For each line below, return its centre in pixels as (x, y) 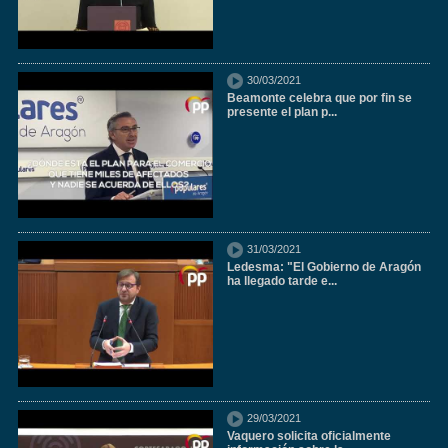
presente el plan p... (282, 111)
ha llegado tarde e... (282, 281)
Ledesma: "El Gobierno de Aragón (324, 267)
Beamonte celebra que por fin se (320, 97)
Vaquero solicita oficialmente (309, 436)
